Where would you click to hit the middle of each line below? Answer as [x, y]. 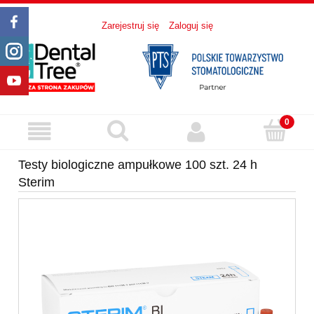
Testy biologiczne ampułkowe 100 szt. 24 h [138, 165]
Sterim [36, 183]
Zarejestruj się [130, 26]
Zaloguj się [191, 26]
